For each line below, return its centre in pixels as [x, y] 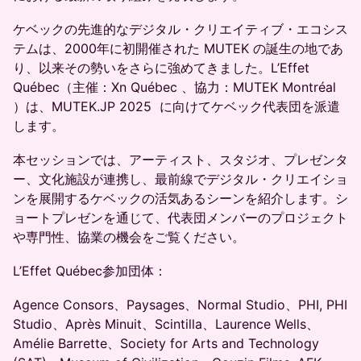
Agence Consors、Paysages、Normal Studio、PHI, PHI [180, 305]
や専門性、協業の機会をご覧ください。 [129, 237]
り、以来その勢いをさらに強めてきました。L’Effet [161, 68]
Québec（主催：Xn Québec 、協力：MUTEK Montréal [174, 87]
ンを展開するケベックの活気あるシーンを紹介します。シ [180, 198]
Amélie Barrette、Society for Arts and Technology [166, 343]
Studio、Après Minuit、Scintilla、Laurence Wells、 [166, 324]
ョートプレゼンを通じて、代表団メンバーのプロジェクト [180, 218]
